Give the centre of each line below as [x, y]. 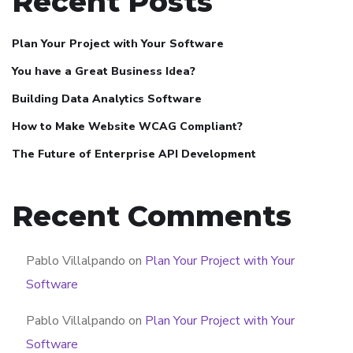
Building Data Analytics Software [107, 99]
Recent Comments [152, 216]
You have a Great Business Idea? [104, 72]
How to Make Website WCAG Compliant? [127, 127]
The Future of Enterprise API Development [134, 154]
